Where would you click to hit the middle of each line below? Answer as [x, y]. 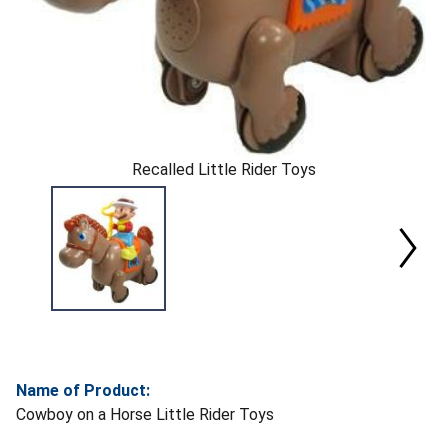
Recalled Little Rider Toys [224, 169]
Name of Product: [83, 390]
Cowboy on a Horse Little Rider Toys [145, 414]
